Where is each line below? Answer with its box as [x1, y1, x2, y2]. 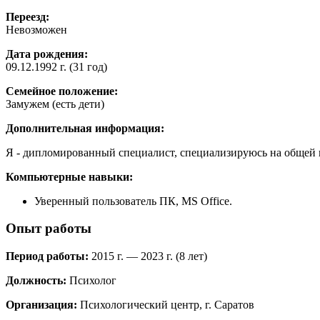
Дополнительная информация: [6, 121, 164, 134]
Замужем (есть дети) [6, 97, 104, 110]
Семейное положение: [6, 84, 118, 97]
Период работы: [6, 250, 89, 262]
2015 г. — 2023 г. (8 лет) [89, 250, 207, 262]
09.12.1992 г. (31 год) [6, 60, 107, 73]
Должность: [6, 274, 66, 286]
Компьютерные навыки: [6, 170, 133, 183]
